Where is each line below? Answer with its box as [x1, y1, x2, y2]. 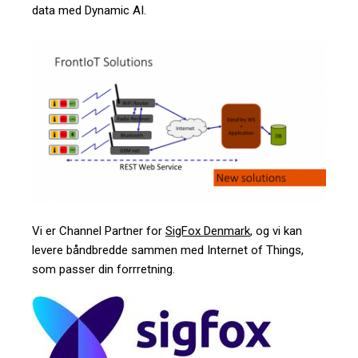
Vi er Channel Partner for [32, 223, 165, 238]
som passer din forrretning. [32, 261, 175, 276]
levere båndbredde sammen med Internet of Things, [32, 242, 304, 257]
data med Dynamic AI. [32, 2, 146, 18]
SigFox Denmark [165, 223, 250, 238]
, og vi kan [250, 223, 302, 238]
